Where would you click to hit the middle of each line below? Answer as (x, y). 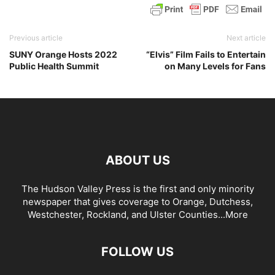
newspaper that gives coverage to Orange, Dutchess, (137, 201)
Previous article (36, 37)
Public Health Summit (54, 66)
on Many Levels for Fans (215, 66)
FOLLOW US (137, 251)
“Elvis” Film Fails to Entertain (206, 54)
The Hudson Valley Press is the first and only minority (137, 188)
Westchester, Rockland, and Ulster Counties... (126, 214)
